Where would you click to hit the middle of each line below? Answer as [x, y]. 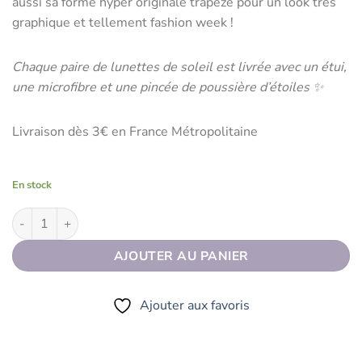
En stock [32, 185]
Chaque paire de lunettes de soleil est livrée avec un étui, [179, 67]
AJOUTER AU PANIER [181, 255]
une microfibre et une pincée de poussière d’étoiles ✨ [168, 87]
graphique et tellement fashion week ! [123, 22]
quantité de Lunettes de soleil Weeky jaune [130, 215]
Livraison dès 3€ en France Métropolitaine [135, 131]
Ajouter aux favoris [195, 305]
